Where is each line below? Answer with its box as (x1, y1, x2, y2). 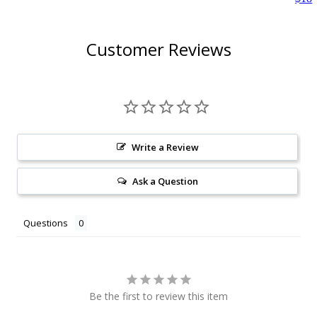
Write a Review (131, 141, 199, 154)
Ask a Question (132, 175, 198, 188)
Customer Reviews (86, 38, 231, 62)
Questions (23, 217, 68, 230)
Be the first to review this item (89, 289, 228, 304)
